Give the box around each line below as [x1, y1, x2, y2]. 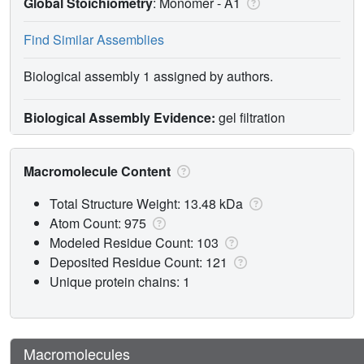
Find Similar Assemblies [24, 29, 164, 49]
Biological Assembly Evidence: [24, 107, 215, 127]
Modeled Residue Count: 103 [50, 232, 222, 252]
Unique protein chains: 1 [50, 271, 190, 291]
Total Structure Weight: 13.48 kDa [50, 193, 246, 213]
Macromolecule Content [24, 161, 174, 180]
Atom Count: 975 [50, 213, 149, 232]
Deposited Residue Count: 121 [50, 252, 231, 271]
